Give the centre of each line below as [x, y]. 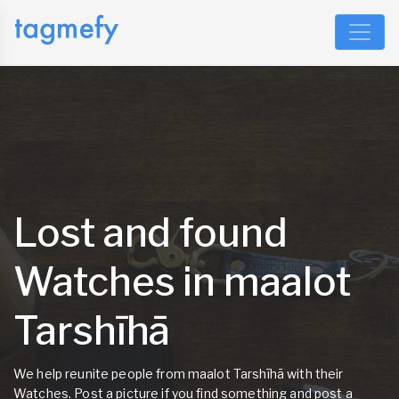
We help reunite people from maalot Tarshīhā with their [179, 374]
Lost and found [151, 232]
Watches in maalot [182, 281]
